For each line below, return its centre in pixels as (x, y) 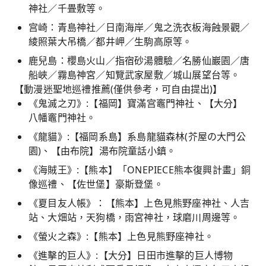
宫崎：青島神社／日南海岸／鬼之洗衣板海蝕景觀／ (139, 27)
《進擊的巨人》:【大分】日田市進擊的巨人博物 (131, 255)
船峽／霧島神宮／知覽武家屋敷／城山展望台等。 (134, 75)
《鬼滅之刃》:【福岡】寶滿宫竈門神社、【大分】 (136, 103)
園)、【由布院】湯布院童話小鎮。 (102, 151)
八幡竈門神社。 (62, 118)
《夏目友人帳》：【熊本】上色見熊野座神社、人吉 (139, 203)
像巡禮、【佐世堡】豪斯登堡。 (96, 184)
